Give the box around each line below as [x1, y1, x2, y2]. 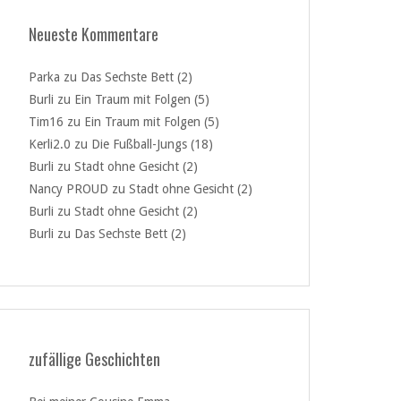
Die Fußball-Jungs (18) [91, 137, 213, 151]
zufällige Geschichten [29, 347, 160, 371]
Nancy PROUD [29, 182, 108, 196]
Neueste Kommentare [29, 22, 158, 46]
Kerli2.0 [29, 137, 71, 151]
